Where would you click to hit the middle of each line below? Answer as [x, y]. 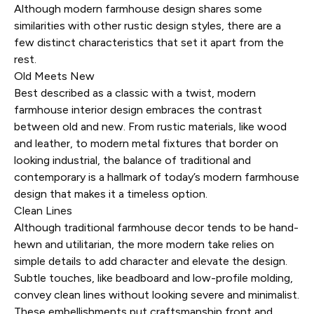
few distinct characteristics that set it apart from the [149, 42]
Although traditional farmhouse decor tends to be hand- [156, 227]
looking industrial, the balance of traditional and [132, 160]
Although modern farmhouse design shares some [138, 9]
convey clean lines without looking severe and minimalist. [157, 295]
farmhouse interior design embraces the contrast [138, 110]
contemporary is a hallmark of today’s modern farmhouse [157, 177]
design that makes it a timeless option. [111, 194]
